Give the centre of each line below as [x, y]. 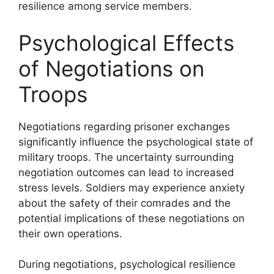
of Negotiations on [111, 68]
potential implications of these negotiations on [131, 218]
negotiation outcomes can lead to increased [126, 172]
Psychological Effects [126, 43]
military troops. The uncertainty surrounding [126, 157]
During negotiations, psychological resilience [127, 264]
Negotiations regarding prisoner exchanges [124, 126]
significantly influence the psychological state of [136, 142]
